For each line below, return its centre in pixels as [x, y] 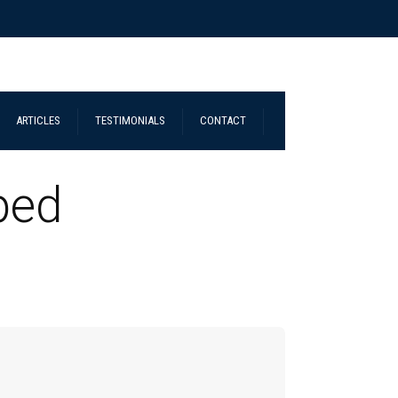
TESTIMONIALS [130, 120]
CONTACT [223, 120]
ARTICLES [38, 120]
